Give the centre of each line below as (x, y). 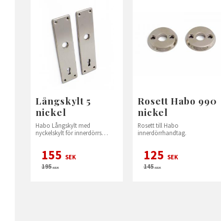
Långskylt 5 (63, 100)
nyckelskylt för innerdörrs (69, 132)
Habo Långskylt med (63, 125)
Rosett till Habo (158, 125)
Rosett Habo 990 (177, 100)
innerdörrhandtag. (162, 132)
